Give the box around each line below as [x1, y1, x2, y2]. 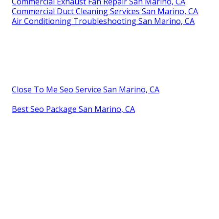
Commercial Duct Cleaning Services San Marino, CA [12, 6, 198, 17]
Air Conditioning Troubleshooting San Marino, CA [12, 16, 195, 27]
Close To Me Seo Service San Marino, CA [12, 84, 159, 95]
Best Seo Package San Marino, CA [12, 104, 135, 115]
